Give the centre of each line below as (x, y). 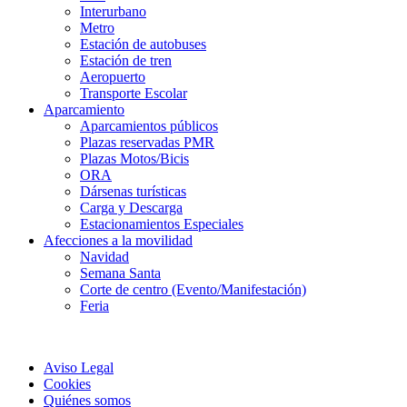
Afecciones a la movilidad (118, 241)
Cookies (67, 384)
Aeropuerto (113, 77)
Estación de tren (126, 61)
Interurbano (113, 12)
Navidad (104, 257)
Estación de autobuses (143, 45)
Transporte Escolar (134, 94)
